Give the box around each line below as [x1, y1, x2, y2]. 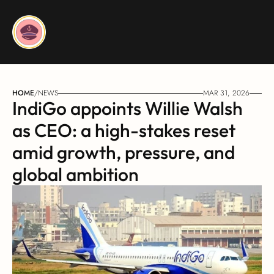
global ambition [12, 163, 139, 186]
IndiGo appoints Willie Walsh [12, 97, 243, 120]
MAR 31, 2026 [203, 87, 250, 98]
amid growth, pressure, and [12, 141, 235, 164]
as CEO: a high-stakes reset [12, 119, 235, 142]
